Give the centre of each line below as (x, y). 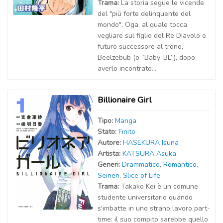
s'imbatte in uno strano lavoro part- (154, 208)
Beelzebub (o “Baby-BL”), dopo (146, 57)
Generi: (110, 165)
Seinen (109, 175)
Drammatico (141, 165)
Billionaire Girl (124, 100)
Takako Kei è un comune (160, 186)
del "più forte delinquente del (144, 14)
